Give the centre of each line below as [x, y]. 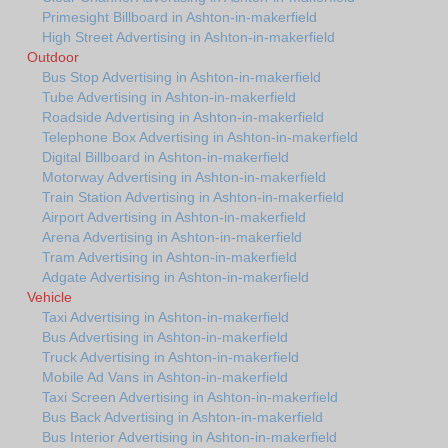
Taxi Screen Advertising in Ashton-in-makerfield [190, 397]
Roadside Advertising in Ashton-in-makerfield [183, 117]
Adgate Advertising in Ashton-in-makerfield [175, 277]
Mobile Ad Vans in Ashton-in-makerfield [165, 377]
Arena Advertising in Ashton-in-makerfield [172, 237]
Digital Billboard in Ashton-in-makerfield [165, 157]
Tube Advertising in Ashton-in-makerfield [169, 97]
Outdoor [53, 57]
